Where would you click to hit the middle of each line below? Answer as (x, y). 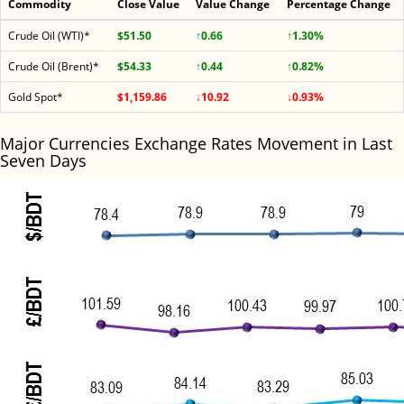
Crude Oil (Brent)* (54, 66)
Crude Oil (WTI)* (49, 36)
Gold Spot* (36, 97)
